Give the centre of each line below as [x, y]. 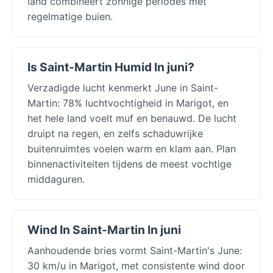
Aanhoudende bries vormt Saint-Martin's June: [135, 250]
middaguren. [56, 179]
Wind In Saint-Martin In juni [104, 229]
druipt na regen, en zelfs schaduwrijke [115, 133]
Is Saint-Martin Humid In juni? [111, 67]
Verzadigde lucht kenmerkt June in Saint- [123, 87]
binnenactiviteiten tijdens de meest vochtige [129, 164]
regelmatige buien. [70, 16]
